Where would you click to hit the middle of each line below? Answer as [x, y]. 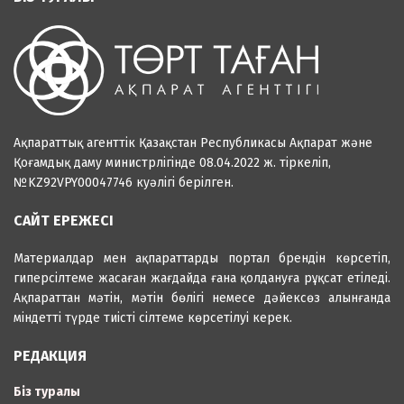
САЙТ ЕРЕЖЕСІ [64, 220]
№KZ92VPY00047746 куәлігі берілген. [124, 182]
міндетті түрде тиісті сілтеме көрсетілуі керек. [153, 317]
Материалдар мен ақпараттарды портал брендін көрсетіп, [202, 258]
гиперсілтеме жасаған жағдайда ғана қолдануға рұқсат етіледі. [202, 278]
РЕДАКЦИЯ [50, 355]
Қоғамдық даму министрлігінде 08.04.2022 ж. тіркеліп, [172, 162]
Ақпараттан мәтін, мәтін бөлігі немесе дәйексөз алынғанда [202, 298]
